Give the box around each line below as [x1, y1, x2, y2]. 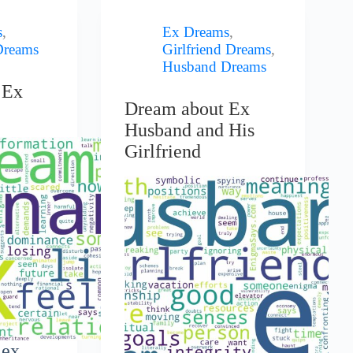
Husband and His [124, 119, 255, 140]
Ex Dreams [162, 24, 230, 41]
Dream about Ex [124, 98, 251, 119]
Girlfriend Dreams [162, 41, 272, 58]
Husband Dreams [162, 58, 267, 76]
